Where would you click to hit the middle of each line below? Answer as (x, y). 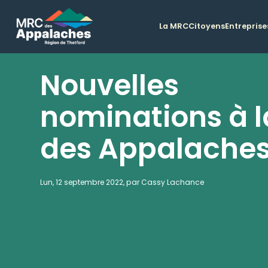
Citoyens (207, 26)
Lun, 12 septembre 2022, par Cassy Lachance (122, 182)
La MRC (174, 26)
